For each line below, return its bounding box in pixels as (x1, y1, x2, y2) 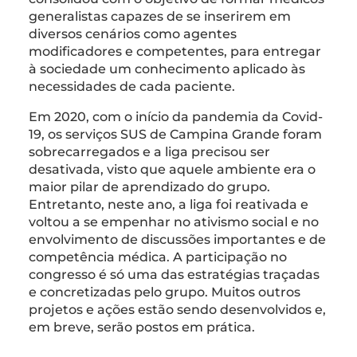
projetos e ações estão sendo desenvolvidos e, (29, 301, 326, 317)
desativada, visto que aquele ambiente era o (29, 161, 316, 177)
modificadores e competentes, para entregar (29, 43, 321, 59)
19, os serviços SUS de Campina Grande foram (29, 126, 322, 142)
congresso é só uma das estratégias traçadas (29, 266, 320, 282)
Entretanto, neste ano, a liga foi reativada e (29, 196, 308, 212)
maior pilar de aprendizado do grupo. (29, 178, 270, 194)
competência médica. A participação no (29, 249, 287, 265)
